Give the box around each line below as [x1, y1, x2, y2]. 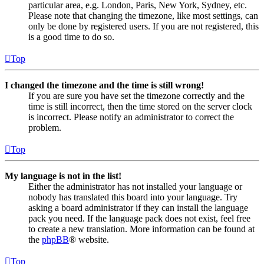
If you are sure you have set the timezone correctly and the [28, 91, 245, 101]
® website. [69, 235, 109, 245]
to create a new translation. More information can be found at [28, 224, 255, 235]
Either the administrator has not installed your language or [28, 181, 242, 192]
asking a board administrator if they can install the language [28, 203, 248, 213]
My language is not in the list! [5, 171, 121, 181]
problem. [28, 123, 61, 133]
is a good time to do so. [28, 32, 114, 42]
